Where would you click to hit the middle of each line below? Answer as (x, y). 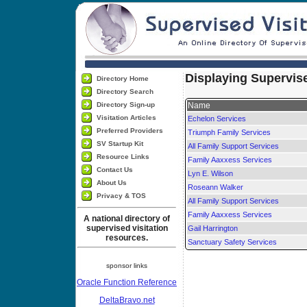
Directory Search (125, 91)
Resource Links (123, 157)
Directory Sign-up (125, 105)
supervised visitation (127, 228)
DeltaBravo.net (127, 300)
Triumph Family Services (229, 132)
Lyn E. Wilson (210, 173)
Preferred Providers (130, 131)
